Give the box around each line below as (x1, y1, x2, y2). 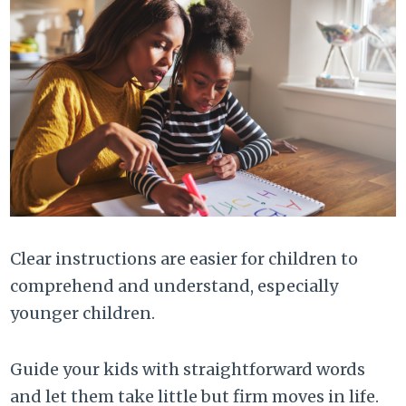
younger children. (10, 303, 156, 324)
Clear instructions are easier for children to (10, 248, 359, 270)
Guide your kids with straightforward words (10, 359, 366, 381)
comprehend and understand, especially (10, 275, 339, 297)
